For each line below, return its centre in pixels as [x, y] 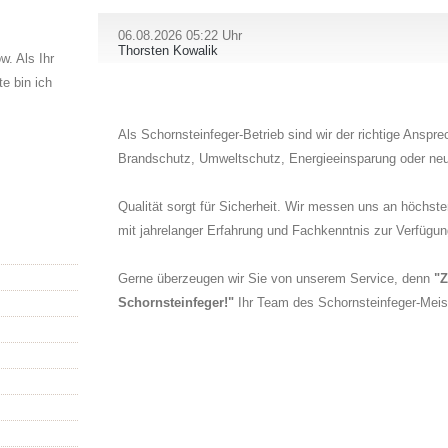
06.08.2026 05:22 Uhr [180, 35]
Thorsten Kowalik [168, 50]
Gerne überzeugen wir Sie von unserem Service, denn [276, 278]
